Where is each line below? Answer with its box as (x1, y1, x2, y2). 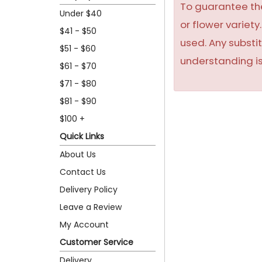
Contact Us (60, 166, 106, 178)
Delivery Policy (60, 183, 118, 195)
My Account (60, 218, 109, 230)
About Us (60, 148, 96, 160)
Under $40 (60, 7, 102, 19)
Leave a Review (60, 201, 122, 213)
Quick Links (60, 130, 104, 142)
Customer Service (60, 236, 133, 248)
